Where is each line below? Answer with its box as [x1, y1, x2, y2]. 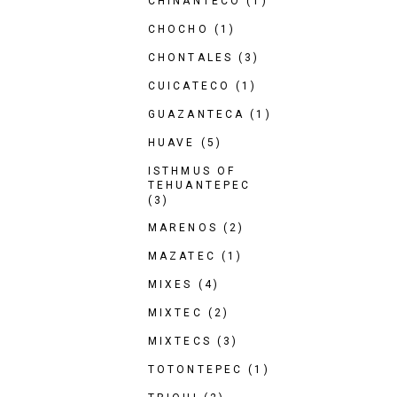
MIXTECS [148, 335, 212, 347]
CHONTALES [148, 51, 234, 64]
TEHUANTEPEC [148, 179, 252, 191]
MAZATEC [148, 250, 216, 262]
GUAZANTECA [148, 108, 245, 121]
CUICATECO [148, 80, 231, 92]
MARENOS [148, 222, 218, 234]
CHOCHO [148, 23, 209, 35]
